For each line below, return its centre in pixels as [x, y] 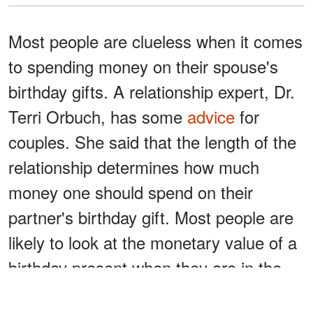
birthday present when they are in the [145, 268]
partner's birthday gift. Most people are [151, 217]
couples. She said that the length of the [152, 142]
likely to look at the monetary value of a [153, 242]
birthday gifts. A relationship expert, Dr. [152, 92]
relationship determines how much [134, 167]
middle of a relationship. [96, 293]
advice [211, 117]
